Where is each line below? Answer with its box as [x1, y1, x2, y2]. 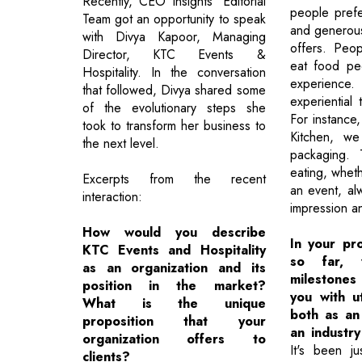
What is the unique [82, 293, 266, 313]
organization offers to [82, 329, 266, 348]
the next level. [82, 133, 159, 153]
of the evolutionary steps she [82, 98, 266, 117]
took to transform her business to [82, 116, 266, 135]
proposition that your [82, 311, 266, 330]
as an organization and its [82, 258, 266, 277]
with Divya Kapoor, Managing [82, 27, 266, 46]
